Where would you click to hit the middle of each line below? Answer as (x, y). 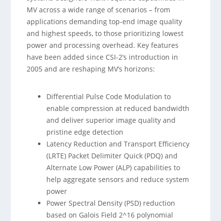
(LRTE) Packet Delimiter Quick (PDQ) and (112, 156)
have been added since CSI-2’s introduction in (103, 57)
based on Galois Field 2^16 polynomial (110, 215)
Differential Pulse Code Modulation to (109, 96)
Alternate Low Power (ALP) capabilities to (113, 167)
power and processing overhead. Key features (103, 45)
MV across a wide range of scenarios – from (99, 10)
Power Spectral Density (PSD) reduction (111, 203)
